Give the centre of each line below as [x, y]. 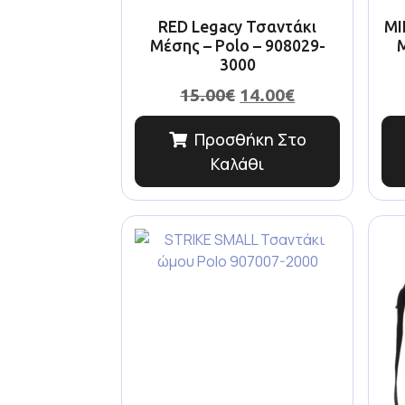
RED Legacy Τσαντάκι [238, 26]
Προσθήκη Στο [250, 140]
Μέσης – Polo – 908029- [237, 45]
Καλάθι [238, 164]
